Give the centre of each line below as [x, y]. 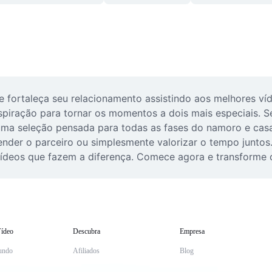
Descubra [87, 231]
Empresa [192, 231]
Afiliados [86, 251]
